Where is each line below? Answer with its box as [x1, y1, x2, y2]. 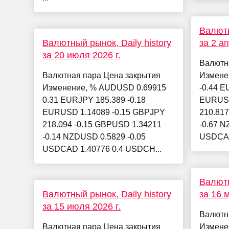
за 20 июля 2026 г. [42, 50, 121, 61]
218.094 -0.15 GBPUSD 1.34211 [42, 120, 162, 129]
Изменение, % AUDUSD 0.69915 [42, 83, 167, 93]
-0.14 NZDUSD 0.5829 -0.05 [42, 132, 146, 142]
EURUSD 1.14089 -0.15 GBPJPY [42, 108, 166, 117]
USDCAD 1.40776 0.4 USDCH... [42, 145, 162, 154]
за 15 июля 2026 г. [42, 201, 121, 212]
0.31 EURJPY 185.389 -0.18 [42, 96, 146, 105]
